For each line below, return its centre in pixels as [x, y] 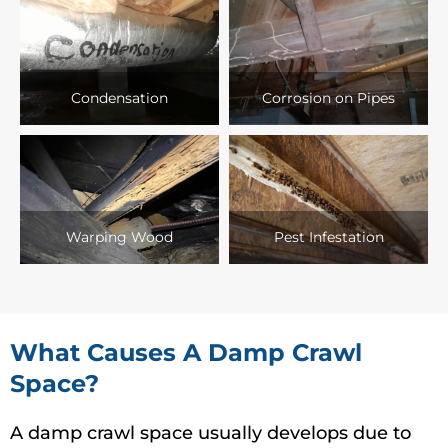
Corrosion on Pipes [328, 97]
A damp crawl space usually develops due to [210, 433]
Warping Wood [119, 236]
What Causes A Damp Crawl [186, 353]
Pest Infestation [328, 236]
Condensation [119, 97]
